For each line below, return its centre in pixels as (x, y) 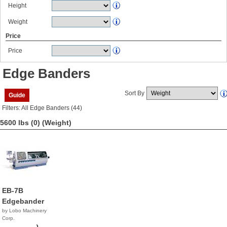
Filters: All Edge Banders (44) (42, 108)
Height (17, 6)
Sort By (135, 93)
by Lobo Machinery (24, 211)
